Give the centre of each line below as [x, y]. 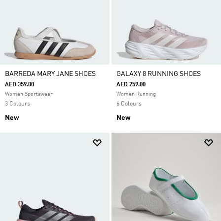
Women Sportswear [29, 94]
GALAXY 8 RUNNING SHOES [159, 74]
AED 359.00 [19, 85]
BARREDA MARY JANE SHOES [50, 74]
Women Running [136, 94]
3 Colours [18, 104]
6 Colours [129, 104]
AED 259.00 [131, 85]
